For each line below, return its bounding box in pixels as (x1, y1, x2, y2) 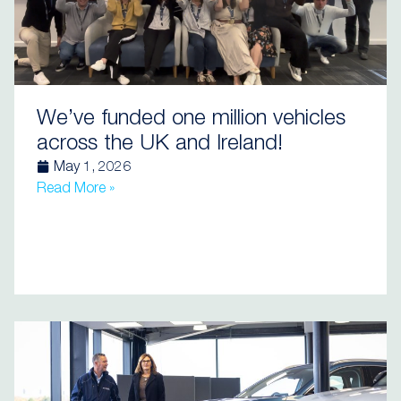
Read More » (37, 183, 115, 197)
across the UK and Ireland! (37, 134, 283, 156)
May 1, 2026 (54, 161, 131, 175)
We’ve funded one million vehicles (37, 109, 346, 131)
